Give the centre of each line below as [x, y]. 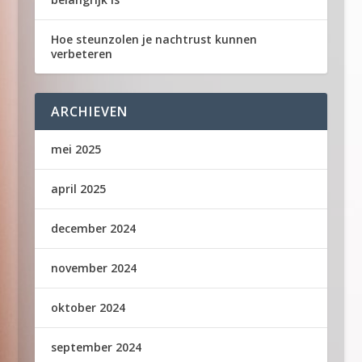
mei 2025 [76, 149]
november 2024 [93, 268]
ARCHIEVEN [89, 112]
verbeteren [81, 54]
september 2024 [96, 347]
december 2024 [93, 228]
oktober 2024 [88, 307]
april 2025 [78, 189]
